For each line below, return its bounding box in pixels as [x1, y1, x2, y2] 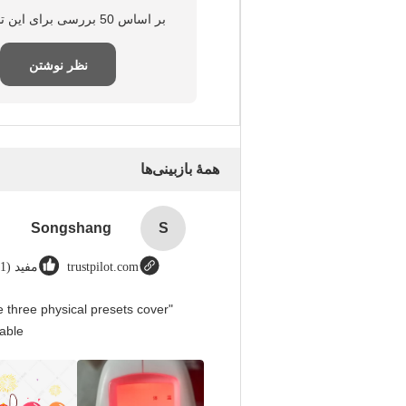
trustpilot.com [67, 260, 139, 274]
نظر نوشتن [28, 58, 88, 72]
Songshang [31, 220, 111, 236]
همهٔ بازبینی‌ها [140, 161, 219, 177]
